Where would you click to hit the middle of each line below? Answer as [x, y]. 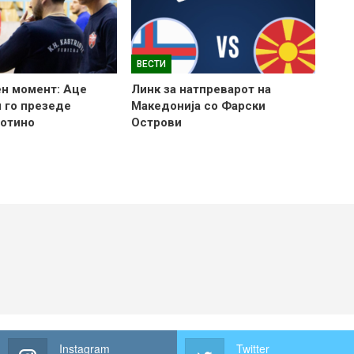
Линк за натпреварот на [201, 90]
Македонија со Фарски [198, 106]
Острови [156, 123]
